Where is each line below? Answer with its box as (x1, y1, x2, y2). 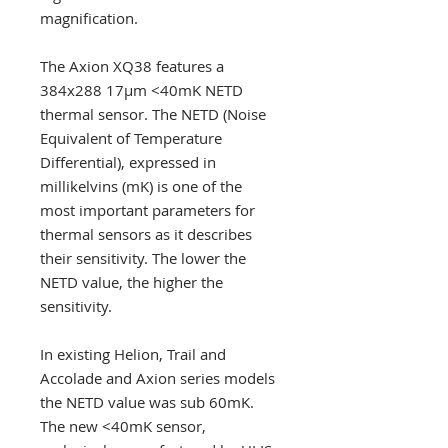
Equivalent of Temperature (40, 128, 222, 148)
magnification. (40, 8, 138, 28)
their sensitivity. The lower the (40, 248, 246, 268)
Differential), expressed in (40, 152, 216, 172)
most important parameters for (40, 200, 255, 220)
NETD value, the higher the (40, 272, 223, 292)
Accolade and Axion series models (40, 368, 275, 388)
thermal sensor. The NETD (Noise (40, 104, 266, 124)
